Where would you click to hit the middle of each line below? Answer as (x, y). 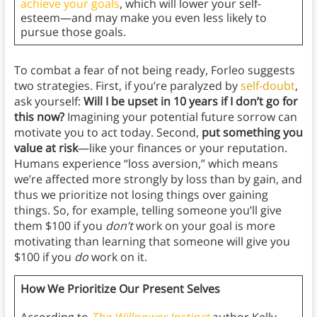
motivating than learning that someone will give (140, 242)
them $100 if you (59, 226)
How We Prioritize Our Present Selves (120, 289)
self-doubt (267, 86)
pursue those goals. (74, 32)
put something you (252, 133)
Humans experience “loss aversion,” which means (146, 164)
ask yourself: (48, 102)
